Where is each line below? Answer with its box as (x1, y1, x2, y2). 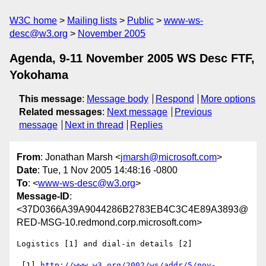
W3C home (9, 15, 57, 26)
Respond (155, 94, 194, 104)
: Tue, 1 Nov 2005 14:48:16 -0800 (37, 165, 178, 176)
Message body (87, 94, 148, 104)
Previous (174, 107, 212, 117)
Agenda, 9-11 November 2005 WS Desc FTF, (9, 52, 255, 65)
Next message (107, 107, 167, 117)
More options (201, 94, 256, 104)
